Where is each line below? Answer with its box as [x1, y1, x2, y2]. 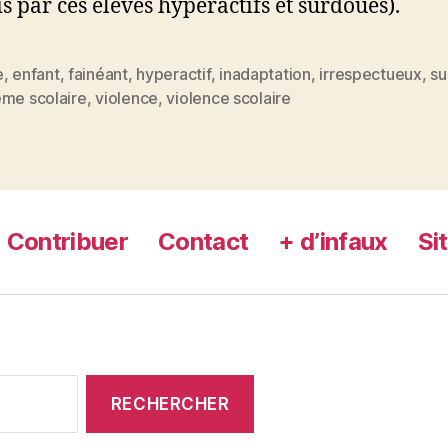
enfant [12, 64, 60, 84]
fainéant [67, 64, 128, 84]
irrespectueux [319, 64, 422, 84]
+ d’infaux [278, 227, 388, 256]
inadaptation [219, 64, 311, 84]
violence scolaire [166, 88, 291, 108]
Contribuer [6, 227, 129, 256]
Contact [158, 227, 249, 256]
